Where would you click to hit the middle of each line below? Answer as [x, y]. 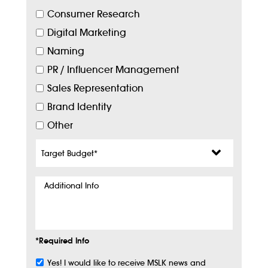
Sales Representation [95, 88]
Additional [59, 188]
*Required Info [62, 241]
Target [49, 143]
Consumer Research [94, 14]
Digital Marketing [87, 33]
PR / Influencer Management [113, 70]
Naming [66, 51]
